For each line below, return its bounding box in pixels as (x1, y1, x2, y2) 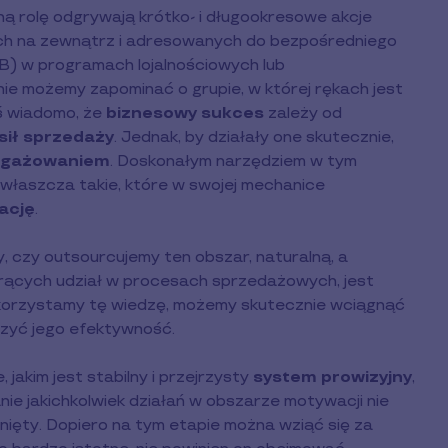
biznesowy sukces (106, 103, 264, 123)
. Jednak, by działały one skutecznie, (114, 127, 394, 147)
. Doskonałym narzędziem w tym (110, 151, 357, 171)
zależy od (264, 103, 342, 123)
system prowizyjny (253, 367, 412, 387)
